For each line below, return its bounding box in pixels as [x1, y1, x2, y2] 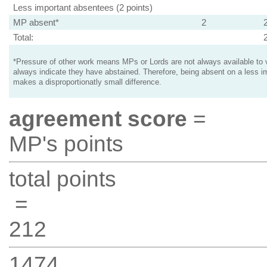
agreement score [8, 107, 187, 131]
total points [8, 167, 116, 191]
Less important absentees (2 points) [13, 2, 153, 13]
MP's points [8, 132, 123, 156]
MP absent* [13, 17, 59, 27]
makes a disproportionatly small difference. [13, 78, 162, 86]
